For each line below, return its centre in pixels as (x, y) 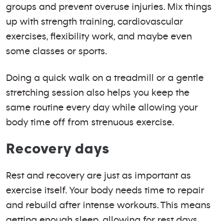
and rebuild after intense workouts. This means (108, 205)
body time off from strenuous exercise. (90, 122)
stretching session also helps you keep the (98, 93)
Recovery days (58, 149)
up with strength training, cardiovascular (94, 22)
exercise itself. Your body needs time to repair (105, 190)
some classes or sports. (56, 51)
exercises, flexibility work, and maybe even (99, 37)
